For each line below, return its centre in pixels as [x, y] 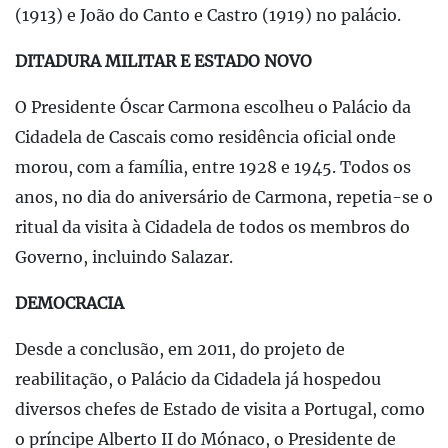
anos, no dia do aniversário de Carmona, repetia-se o [224, 197]
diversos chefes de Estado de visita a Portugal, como [220, 409]
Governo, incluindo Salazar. [124, 257]
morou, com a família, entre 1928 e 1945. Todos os [213, 167]
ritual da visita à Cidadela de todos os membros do [212, 227]
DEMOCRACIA [69, 303]
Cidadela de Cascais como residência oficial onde [205, 137]
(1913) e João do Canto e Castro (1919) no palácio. [208, 15]
